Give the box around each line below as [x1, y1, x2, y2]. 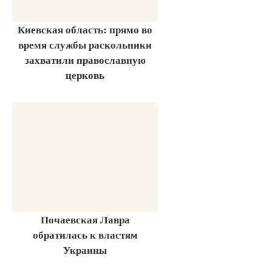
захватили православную [24, 52, 146, 68]
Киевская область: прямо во [18, 22, 152, 38]
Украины [63, 242, 107, 257]
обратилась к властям [32, 226, 138, 242]
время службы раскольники [18, 37, 152, 53]
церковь [66, 67, 104, 83]
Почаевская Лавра [40, 211, 130, 227]
